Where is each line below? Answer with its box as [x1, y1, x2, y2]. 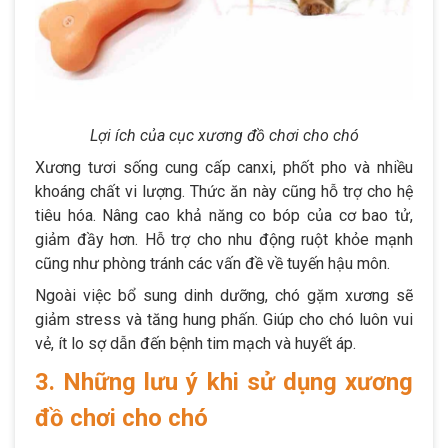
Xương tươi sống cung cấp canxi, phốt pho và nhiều [35, 157, 413, 177]
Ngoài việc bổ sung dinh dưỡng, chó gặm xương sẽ [35, 285, 413, 305]
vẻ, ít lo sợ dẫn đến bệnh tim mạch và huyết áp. [35, 333, 356, 353]
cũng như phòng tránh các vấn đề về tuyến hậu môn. [35, 253, 390, 273]
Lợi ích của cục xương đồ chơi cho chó [89, 125, 359, 145]
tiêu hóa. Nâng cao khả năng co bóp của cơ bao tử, [35, 205, 413, 225]
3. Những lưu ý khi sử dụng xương [35, 367, 413, 396]
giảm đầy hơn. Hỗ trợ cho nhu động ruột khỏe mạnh [35, 229, 413, 249]
